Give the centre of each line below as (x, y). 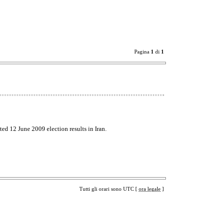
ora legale (150, 189)
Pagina (143, 52)
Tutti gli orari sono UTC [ (109, 189)
